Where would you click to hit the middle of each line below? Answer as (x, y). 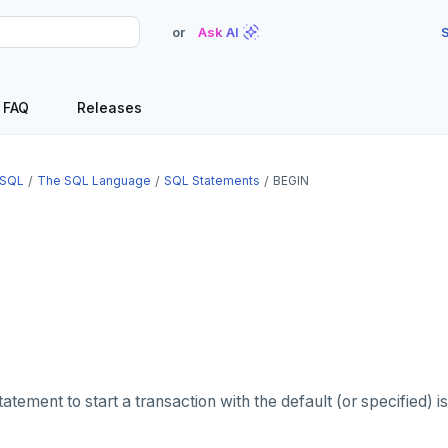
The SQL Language (94, 180)
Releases (109, 107)
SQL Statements (212, 180)
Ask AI (218, 32)
